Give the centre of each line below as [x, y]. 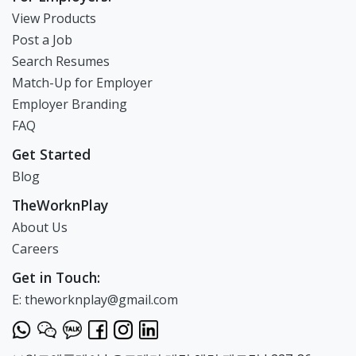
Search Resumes [61, 61]
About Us [40, 227]
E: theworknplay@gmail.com [95, 300]
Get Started [51, 154]
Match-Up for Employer [82, 83]
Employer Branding [70, 104]
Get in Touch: [56, 277]
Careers [35, 249]
